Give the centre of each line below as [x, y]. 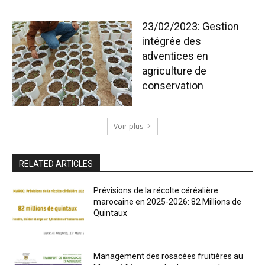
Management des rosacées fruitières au [169, 256]
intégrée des [172, 41]
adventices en [175, 56]
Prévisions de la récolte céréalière [156, 190]
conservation [173, 85]
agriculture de [174, 70]
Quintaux [111, 213]
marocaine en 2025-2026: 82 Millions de [168, 201]
